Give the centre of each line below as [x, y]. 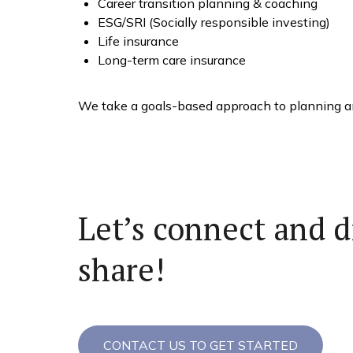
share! [121, 269]
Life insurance [138, 41]
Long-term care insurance [171, 59]
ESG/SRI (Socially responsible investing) [214, 22]
